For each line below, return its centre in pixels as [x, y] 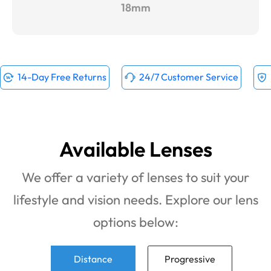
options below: [135, 222]
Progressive [190, 259]
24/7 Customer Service [189, 77]
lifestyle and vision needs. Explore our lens [135, 199]
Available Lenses [135, 149]
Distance [93, 259]
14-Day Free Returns [62, 77]
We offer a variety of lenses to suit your [135, 177]
